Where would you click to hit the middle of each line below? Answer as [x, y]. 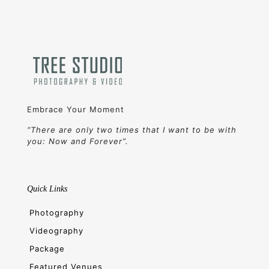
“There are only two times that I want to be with [132, 130]
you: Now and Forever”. [78, 141]
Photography [56, 213]
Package [47, 249]
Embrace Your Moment [76, 110]
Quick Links [47, 189]
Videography [56, 231]
